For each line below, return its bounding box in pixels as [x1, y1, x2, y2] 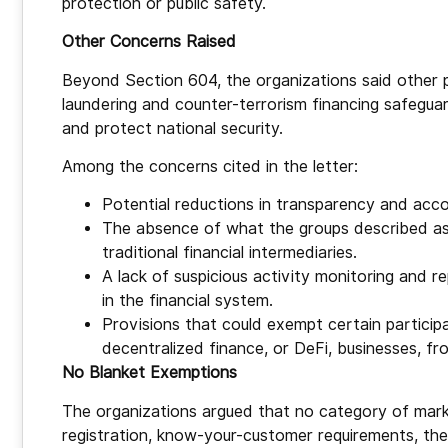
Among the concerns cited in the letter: [62, 157, 358, 177]
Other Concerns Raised [62, 32, 236, 52]
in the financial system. [102, 291, 273, 311]
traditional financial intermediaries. [102, 243, 357, 263]
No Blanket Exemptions [62, 363, 237, 383]
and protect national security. [62, 118, 283, 138]
